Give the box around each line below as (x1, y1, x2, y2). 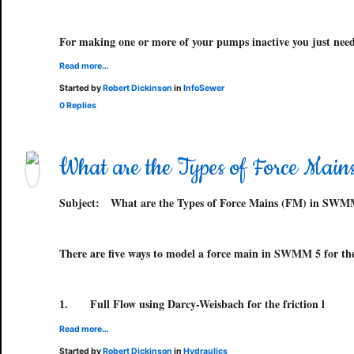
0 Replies (59, 100, 96, 111)
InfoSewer (183, 83, 224, 93)
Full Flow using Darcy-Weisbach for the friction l (90, 296, 325, 312)
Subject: (59, 194, 100, 211)
